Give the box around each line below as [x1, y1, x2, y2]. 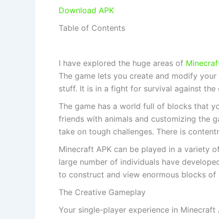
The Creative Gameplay [59, 187, 146, 197]
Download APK [59, 5, 114, 16]
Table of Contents [59, 23, 125, 33]
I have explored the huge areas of [59, 58, 186, 68]
